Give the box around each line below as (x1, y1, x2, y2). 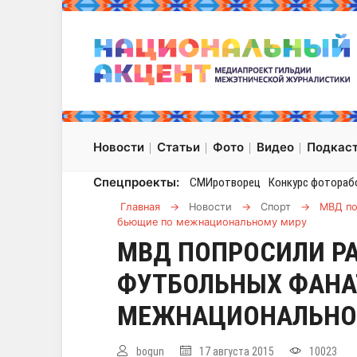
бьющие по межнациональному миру (117, 216, 307, 229)
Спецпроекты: (93, 175, 179, 190)
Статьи (157, 139, 200, 155)
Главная (120, 201, 160, 214)
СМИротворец (189, 175, 261, 190)
